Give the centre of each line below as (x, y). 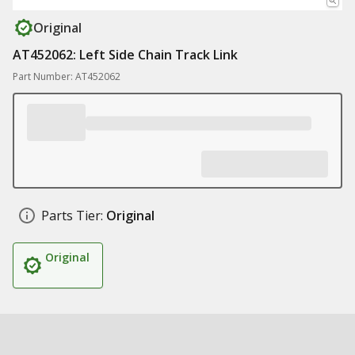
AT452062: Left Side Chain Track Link (125, 55)
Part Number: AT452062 (67, 76)
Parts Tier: (72, 216)
